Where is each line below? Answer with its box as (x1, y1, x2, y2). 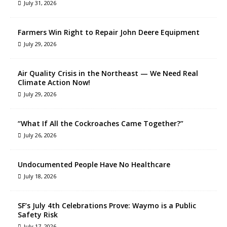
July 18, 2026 (24, 172, 56, 180)
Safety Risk (18, 209, 58, 219)
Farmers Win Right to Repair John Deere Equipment (18, 27, 200, 37)
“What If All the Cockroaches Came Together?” (18, 118, 183, 128)
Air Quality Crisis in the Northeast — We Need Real (18, 68, 198, 78)
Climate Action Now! (18, 77, 90, 87)
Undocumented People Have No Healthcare (18, 159, 170, 169)
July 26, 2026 (24, 131, 56, 139)
